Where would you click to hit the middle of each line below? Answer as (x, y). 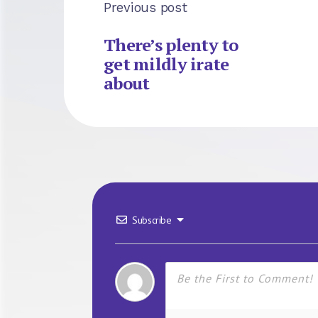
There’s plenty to (171, 45)
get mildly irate (166, 64)
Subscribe (152, 220)
